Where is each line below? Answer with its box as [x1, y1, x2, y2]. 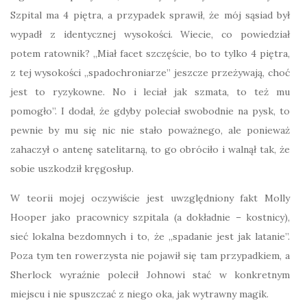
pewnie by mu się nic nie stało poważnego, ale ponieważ [10, 124, 290, 136]
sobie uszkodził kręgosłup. [10, 162, 134, 175]
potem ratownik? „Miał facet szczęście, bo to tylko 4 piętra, [10, 47, 290, 60]
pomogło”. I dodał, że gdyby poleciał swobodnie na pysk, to [10, 105, 290, 117]
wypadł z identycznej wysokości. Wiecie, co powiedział [10, 28, 290, 40]
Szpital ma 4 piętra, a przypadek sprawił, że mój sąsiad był [10, 9, 290, 21]
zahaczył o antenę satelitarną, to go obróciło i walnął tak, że [10, 143, 290, 156]
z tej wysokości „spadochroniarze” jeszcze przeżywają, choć [10, 66, 290, 79]
